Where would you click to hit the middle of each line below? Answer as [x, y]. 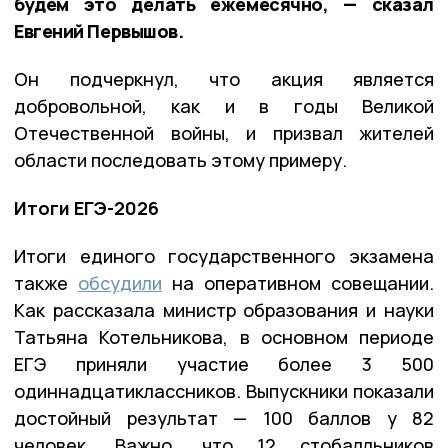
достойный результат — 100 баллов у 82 [224, 417]
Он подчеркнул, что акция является [224, 78]
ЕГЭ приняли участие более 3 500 [224, 363]
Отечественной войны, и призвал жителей [224, 132]
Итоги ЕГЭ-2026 [86, 207]
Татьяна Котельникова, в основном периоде [224, 336]
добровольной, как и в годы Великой [224, 105]
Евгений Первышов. [99, 30]
